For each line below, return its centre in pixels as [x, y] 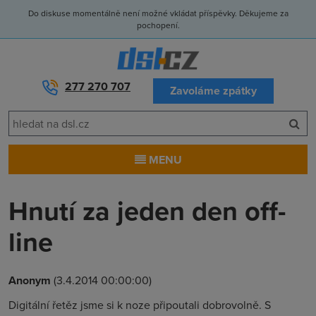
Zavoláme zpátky [213, 91]
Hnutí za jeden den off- [147, 211]
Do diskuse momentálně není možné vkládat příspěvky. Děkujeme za [158, 13]
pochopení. [158, 25]
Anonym [30, 280]
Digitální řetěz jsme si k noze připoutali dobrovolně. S [140, 305]
